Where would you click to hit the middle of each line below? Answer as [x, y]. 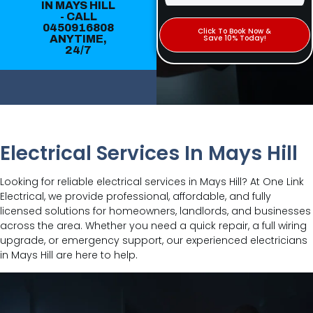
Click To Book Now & [235, 31]
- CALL [78, 16]
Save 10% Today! [234, 38]
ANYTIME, [78, 38]
